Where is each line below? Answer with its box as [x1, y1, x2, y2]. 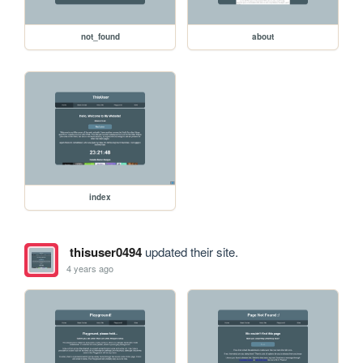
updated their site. [141, 242, 238, 260]
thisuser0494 [69, 242, 142, 261]
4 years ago [66, 262, 114, 275]
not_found [80, 30, 120, 42]
